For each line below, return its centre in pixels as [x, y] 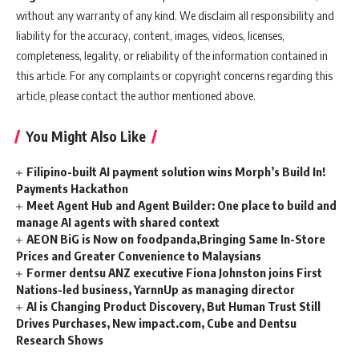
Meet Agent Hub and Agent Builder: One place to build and [182, 205]
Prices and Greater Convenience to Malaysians [139, 255]
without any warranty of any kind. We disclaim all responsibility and [175, 15]
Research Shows [60, 339]
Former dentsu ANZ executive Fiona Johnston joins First [175, 272]
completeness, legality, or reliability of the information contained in [172, 55]
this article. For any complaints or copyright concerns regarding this [174, 75]
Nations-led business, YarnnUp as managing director [155, 289]
